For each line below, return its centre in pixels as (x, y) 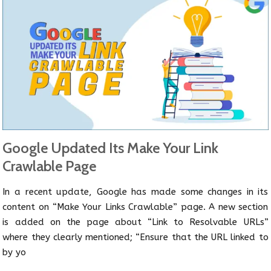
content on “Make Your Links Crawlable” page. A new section (135, 207)
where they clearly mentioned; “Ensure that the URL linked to (135, 237)
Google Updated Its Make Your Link (111, 148)
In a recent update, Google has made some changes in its (135, 191)
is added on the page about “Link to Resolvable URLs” (135, 222)
